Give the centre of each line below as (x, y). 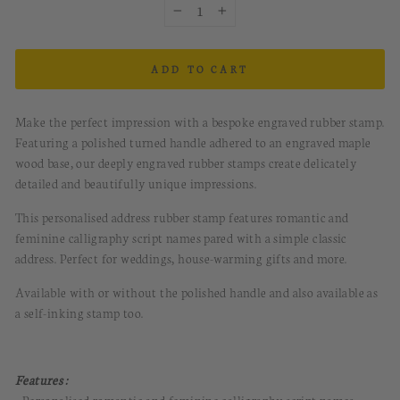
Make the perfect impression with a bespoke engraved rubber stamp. (200, 121)
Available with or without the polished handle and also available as (197, 292)
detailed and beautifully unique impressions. (136, 183)
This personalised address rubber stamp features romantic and (182, 217)
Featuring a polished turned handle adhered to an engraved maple (193, 142)
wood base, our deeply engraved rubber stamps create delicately (186, 162)
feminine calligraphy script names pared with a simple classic (181, 237)
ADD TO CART (200, 69)
